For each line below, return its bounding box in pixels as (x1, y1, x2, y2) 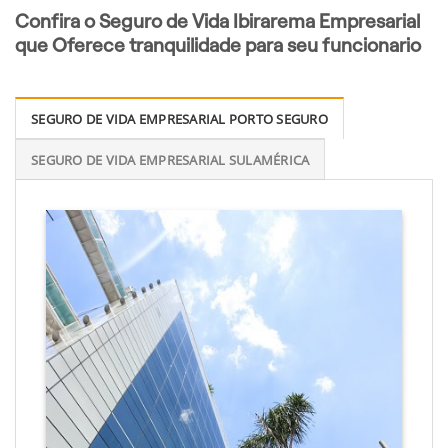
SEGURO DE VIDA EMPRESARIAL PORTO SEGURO (31, 110, 328, 129)
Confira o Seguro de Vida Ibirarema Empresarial (15, 10, 420, 32)
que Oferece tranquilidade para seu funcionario (15, 34, 421, 56)
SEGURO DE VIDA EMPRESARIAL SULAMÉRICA (31, 151, 310, 170)
